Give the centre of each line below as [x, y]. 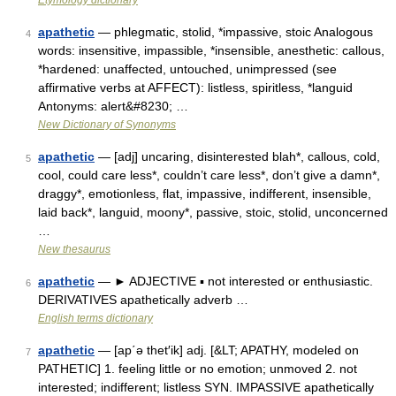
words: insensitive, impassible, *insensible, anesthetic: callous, [211, 50]
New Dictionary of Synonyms [107, 125]
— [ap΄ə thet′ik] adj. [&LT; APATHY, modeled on [227, 350]
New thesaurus [74, 249]
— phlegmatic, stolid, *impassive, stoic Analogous [234, 32]
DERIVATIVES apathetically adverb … [143, 300]
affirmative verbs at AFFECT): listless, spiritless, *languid [195, 88]
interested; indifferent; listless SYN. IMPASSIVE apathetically [206, 387]
